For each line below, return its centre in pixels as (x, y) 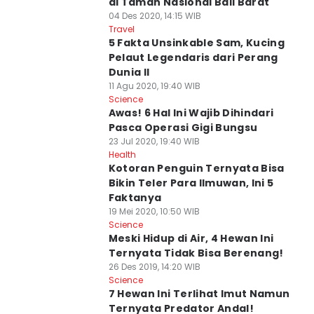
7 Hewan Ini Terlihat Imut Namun (199, 294)
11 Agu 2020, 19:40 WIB (154, 86)
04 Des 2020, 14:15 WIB (155, 16)
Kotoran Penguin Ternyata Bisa (196, 168)
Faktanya (135, 198)
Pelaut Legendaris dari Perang (193, 57)
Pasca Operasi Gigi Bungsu (183, 128)
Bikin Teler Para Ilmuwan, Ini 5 (191, 183)
